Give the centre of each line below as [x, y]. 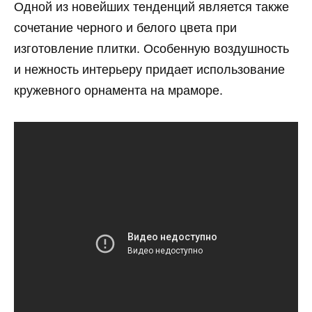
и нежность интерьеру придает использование [149, 69]
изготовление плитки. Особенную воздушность [151, 48]
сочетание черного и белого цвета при [125, 28]
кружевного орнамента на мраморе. [118, 90]
